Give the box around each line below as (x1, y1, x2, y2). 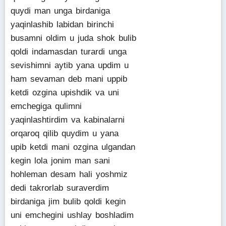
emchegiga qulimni (11, 101, 82, 111)
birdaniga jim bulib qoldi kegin (11, 197, 126, 206)
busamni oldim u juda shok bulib (11, 33, 136, 43)
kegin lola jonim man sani (11, 156, 110, 165)
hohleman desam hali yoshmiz (11, 169, 128, 179)
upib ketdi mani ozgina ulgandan (11, 142, 135, 152)
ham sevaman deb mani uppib (11, 74, 127, 84)
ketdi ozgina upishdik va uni (11, 88, 119, 97)
